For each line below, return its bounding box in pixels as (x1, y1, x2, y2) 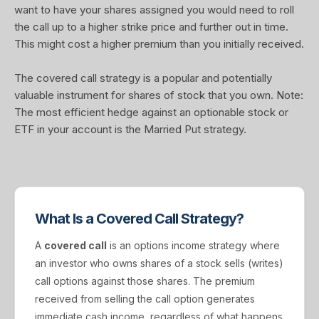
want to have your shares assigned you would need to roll (14, 3, 294, 16)
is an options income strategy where (107, 239, 280, 251)
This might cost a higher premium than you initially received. (14, 37, 304, 51)
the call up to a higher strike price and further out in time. (14, 20, 288, 33)
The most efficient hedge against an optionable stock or (14, 105, 288, 119)
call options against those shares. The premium (35, 275, 255, 287)
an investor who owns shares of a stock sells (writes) (35, 257, 283, 269)
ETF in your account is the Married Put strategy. (14, 122, 246, 136)
